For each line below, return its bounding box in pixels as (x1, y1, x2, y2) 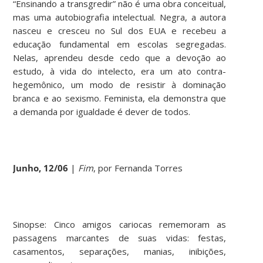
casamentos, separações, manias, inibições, (13, 245, 227, 257)
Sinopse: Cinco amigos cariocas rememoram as (13, 218, 227, 230)
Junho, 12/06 (13, 161, 69, 174)
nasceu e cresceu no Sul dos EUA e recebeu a (13, 24, 227, 36)
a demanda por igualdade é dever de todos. (13, 105, 191, 117)
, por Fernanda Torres (93, 161, 183, 174)
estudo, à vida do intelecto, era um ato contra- (13, 65, 227, 77)
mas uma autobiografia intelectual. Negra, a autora (13, 11, 227, 23)
